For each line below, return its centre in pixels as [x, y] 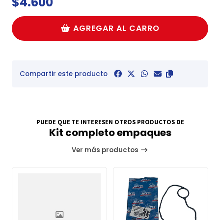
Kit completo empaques [110, 133]
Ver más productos [106, 150]
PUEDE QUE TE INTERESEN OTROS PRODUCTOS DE [110, 122]
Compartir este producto [64, 74]
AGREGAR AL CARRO [116, 28]
